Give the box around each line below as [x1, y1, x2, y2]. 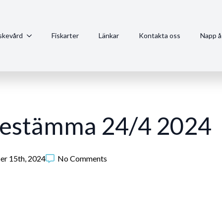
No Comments [57, 154, 107, 164]
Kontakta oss [139, 31, 180, 40]
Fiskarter [52, 31, 79, 40]
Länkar [99, 31, 119, 40]
